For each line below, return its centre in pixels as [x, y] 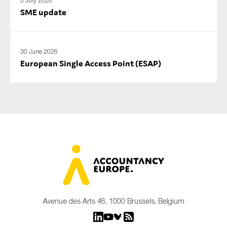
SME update [43, 12]
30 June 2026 [39, 51]
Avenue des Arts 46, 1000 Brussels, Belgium [113, 201]
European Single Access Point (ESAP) [91, 63]
